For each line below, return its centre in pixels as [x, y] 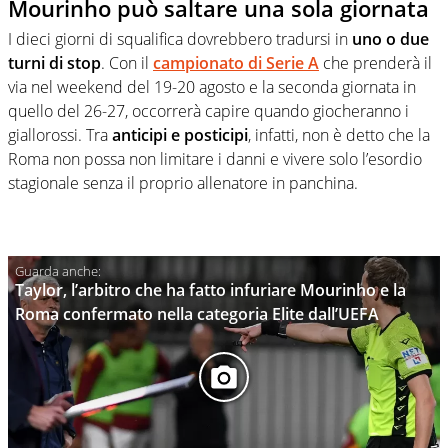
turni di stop [54, 62]
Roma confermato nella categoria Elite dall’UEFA [197, 313]
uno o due [390, 38]
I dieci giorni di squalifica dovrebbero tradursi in [180, 38]
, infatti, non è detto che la [339, 134]
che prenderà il [375, 62]
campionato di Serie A [236, 62]
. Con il [127, 62]
